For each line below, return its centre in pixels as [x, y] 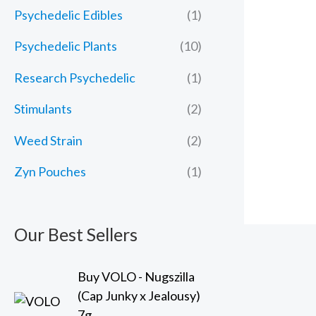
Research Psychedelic [75, 77]
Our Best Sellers [76, 234]
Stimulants [43, 109]
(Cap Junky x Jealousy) [139, 295]
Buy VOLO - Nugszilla [136, 276]
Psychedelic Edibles [68, 14]
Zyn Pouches [50, 172]
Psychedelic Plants [66, 46]
